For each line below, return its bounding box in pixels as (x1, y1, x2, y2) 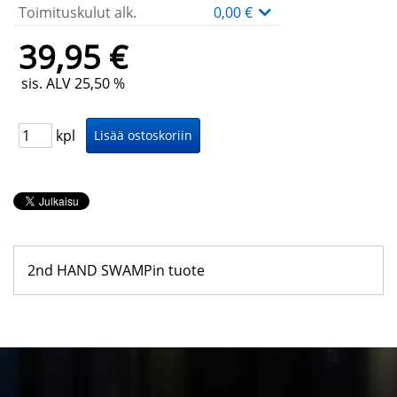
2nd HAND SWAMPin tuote (27, 261, 205, 281)
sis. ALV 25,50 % (21, 74, 125, 94)
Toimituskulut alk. (19, 3, 136, 23)
